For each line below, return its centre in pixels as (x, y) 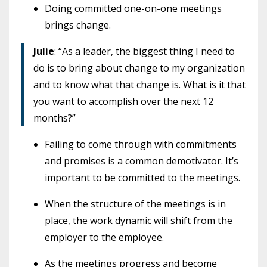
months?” (55, 118)
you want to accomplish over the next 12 (123, 101)
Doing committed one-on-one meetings (133, 8)
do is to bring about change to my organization (139, 68)
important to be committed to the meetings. (142, 177)
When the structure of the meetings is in (135, 204)
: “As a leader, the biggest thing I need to (145, 51)
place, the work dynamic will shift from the (139, 220)
